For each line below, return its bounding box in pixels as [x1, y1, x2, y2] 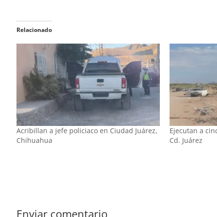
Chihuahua [16, 136, 52, 145]
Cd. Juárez [170, 136, 203, 145]
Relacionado [16, 26, 52, 34]
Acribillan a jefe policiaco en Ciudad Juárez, [16, 126, 157, 136]
